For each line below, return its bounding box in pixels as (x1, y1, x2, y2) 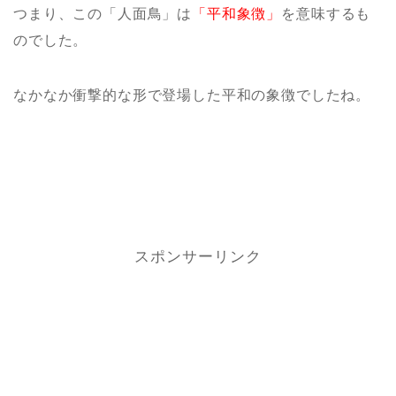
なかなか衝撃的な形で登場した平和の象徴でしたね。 (13, 87, 371, 103)
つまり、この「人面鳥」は (13, 5, 193, 21)
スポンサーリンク (134, 247, 262, 265)
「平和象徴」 (192, 5, 282, 21)
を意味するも (281, 5, 371, 21)
